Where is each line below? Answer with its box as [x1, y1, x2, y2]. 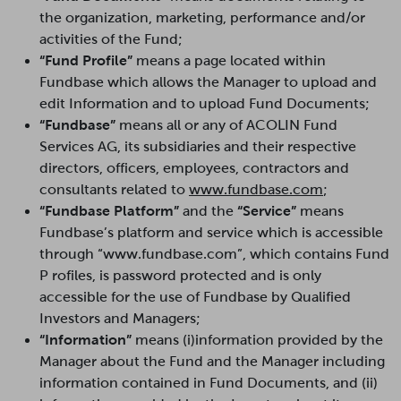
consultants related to [39, 182, 189, 197]
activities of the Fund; [39, 31, 183, 47]
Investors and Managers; [39, 311, 200, 326]
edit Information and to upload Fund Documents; [39, 96, 370, 111]
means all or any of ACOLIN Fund [115, 117, 337, 132]
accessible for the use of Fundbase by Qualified [39, 289, 351, 304]
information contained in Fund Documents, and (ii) [39, 375, 378, 390]
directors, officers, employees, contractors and [39, 160, 349, 175]
